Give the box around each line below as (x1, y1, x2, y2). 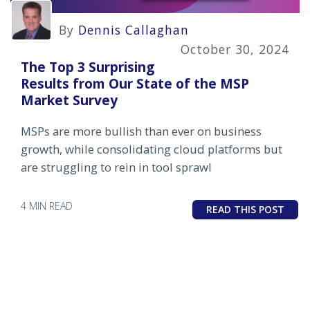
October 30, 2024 (181, 41, 289, 58)
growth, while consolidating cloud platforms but (21, 140, 282, 157)
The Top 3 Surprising (21, 57, 154, 76)
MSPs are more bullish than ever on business (21, 122, 262, 139)
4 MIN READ (21, 199, 73, 212)
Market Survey (21, 90, 118, 109)
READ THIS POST (206, 202, 284, 216)
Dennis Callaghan (78, 21, 189, 39)
